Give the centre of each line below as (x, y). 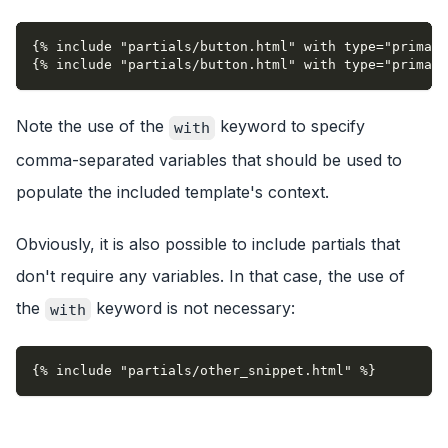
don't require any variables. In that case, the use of (210, 276)
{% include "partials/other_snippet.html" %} (204, 370)
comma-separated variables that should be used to (209, 160)
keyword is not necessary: (193, 308)
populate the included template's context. (172, 192)
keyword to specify (290, 126)
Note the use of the (92, 126)
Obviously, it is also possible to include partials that (208, 244)
